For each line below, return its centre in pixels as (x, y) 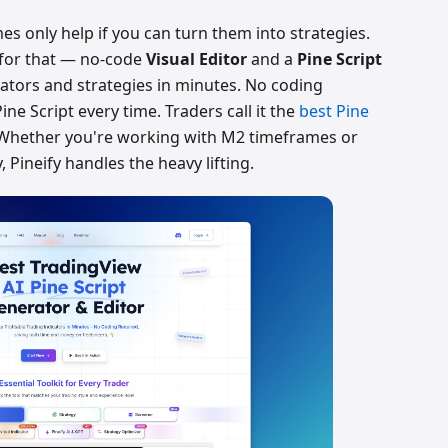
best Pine (334, 110)
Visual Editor (197, 58)
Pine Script (340, 58)
